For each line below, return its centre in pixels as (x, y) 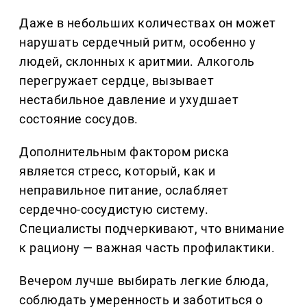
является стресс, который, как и (118, 171)
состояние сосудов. (79, 119)
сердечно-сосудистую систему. (114, 210)
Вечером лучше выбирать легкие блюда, (144, 281)
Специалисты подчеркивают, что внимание (152, 229)
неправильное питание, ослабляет (124, 191)
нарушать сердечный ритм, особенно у (138, 42)
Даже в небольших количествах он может (148, 23)
